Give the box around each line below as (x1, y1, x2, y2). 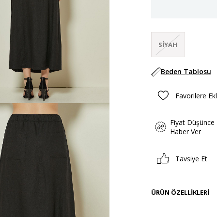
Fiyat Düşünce (170, 118, 215, 127)
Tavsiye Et (175, 154, 207, 163)
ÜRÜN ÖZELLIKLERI (151, 188, 209, 197)
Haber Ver (170, 127, 201, 137)
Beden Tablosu (160, 67, 211, 77)
